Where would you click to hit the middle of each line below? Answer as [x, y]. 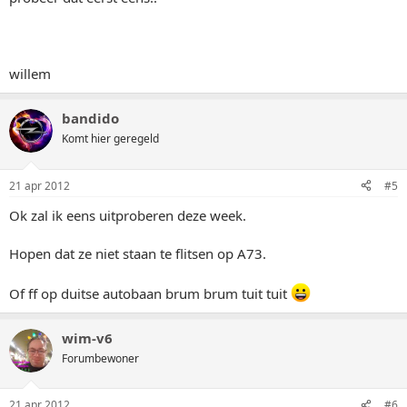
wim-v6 [87, 338]
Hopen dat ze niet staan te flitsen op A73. [138, 253]
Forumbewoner [100, 358]
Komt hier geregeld [110, 139]
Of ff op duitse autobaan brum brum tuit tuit [150, 293]
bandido [90, 118]
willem [30, 74]
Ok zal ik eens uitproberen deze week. [128, 215]
